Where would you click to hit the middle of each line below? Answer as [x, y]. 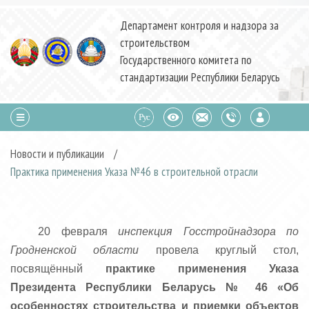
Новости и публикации [57, 154]
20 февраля [78, 231]
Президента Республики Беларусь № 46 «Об [154, 287]
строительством [155, 43]
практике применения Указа [202, 269]
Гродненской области [75, 250]
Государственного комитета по [186, 60]
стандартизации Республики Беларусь [200, 77]
